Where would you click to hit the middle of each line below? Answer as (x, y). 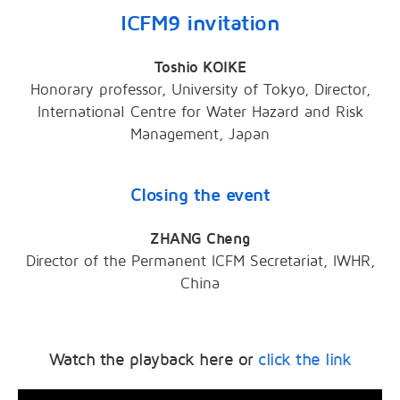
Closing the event (200, 196)
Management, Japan (200, 135)
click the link (305, 360)
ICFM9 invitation (200, 24)
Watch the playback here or (154, 360)
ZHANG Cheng (200, 239)
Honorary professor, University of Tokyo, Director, (200, 90)
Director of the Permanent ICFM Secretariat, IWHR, (200, 262)
